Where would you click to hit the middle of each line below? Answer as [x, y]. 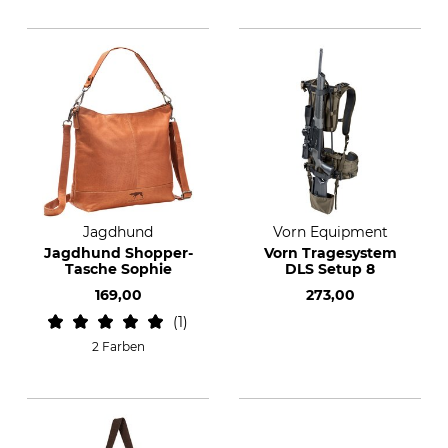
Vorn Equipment [330, 232]
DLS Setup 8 [330, 269]
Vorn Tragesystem [330, 253]
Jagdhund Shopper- [118, 253]
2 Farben [118, 346]
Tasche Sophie [118, 269]
